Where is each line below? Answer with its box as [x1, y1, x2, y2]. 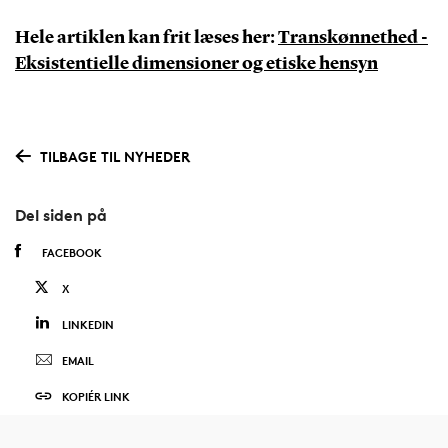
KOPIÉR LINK [61, 389, 130, 405]
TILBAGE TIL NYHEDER [39, 147, 190, 165]
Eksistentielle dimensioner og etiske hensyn [14, 54, 378, 73]
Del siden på [14, 205, 107, 226]
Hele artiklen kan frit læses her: [14, 28, 278, 47]
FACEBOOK [41, 245, 102, 261]
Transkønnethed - [277, 28, 428, 47]
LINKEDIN [61, 317, 114, 333]
